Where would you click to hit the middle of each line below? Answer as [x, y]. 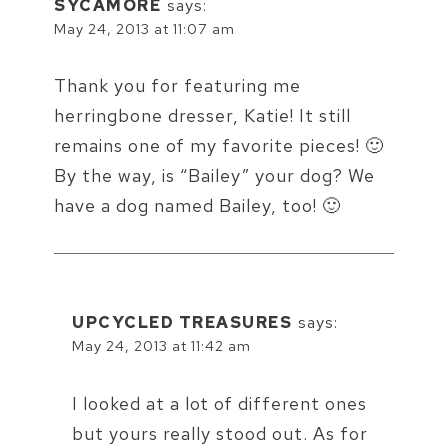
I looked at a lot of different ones [219, 403]
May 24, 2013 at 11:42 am [161, 346]
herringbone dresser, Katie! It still [202, 116]
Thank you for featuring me [177, 86]
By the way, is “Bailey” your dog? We [214, 176]
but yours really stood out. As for [220, 433]
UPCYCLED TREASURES [182, 323]
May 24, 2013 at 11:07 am [144, 28]
